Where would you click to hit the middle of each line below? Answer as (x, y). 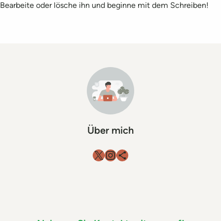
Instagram (131, 154)
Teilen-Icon (128, 154)
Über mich (110, 130)
